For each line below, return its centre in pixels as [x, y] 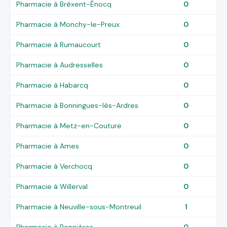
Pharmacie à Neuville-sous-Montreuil [79, 206]
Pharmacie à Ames [48, 146]
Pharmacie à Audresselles [60, 65]
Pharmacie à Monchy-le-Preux [68, 24]
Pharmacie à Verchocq [54, 166]
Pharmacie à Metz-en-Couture [69, 125]
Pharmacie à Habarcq [52, 85]
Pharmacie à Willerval [52, 186]
